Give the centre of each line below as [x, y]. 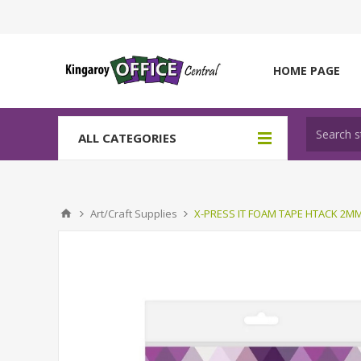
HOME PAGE [307, 71]
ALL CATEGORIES [127, 138]
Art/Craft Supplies [134, 214]
